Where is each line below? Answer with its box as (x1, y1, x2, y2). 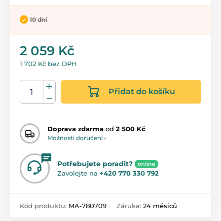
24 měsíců (143, 201, 177, 210)
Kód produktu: (20, 201, 69, 210)
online (138, 160, 155, 167)
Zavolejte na (57, 169, 100, 177)
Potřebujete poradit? (57, 159, 133, 168)
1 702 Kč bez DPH (20, 59, 77, 68)
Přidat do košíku (109, 86, 175, 96)
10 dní (30, 15, 47, 23)
